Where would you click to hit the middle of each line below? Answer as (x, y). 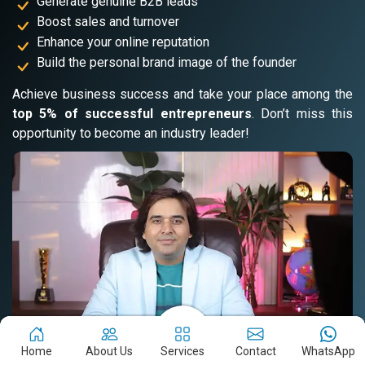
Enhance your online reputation (123, 42)
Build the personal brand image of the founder (167, 63)
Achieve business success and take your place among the (182, 95)
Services (182, 351)
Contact (255, 351)
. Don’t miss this (302, 114)
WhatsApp (329, 351)
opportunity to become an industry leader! (131, 134)
